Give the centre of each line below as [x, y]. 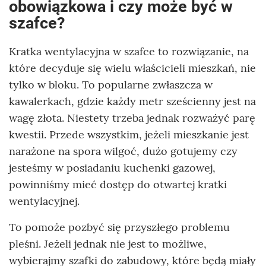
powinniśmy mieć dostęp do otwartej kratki [118, 185]
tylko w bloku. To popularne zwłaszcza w [111, 85]
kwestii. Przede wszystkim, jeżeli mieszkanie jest [129, 135]
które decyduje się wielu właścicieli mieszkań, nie [132, 68]
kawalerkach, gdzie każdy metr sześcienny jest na [132, 102]
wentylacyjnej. [44, 201]
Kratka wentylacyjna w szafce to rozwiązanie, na [129, 52]
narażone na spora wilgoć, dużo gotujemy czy [123, 151]
